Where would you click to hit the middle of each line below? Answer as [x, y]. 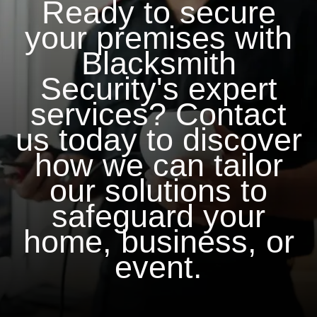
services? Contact [158, 115]
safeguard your [158, 217]
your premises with [158, 38]
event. [158, 267]
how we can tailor [158, 166]
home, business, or [158, 242]
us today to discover [158, 140]
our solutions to [158, 191]
